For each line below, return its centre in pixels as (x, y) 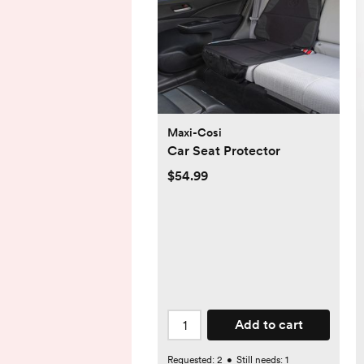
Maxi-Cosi (195, 133)
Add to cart (269, 325)
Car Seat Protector (224, 151)
